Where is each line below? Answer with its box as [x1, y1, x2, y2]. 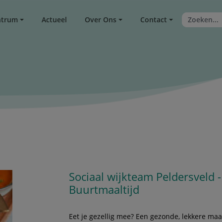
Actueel [42, 15, 67, 25]
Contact [140, 15, 167, 25]
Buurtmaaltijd [69, 182, 140, 197]
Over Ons [85, 15, 117, 25]
